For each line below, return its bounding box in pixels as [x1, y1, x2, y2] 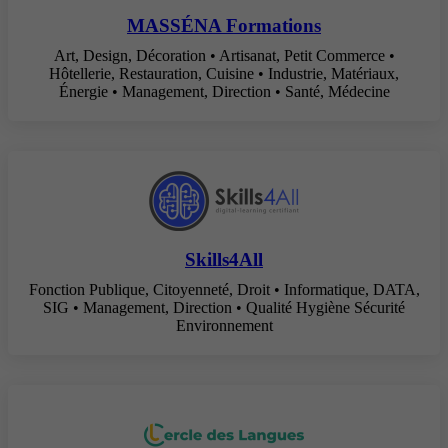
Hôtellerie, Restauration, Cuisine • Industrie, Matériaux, [49, 64, 399, 82]
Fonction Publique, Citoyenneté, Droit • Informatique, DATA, [28, 281, 420, 299]
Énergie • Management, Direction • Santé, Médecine [58, 82, 390, 100]
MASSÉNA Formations [127, 14, 321, 36]
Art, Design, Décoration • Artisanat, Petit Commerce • [53, 46, 395, 64]
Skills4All [185, 249, 263, 271]
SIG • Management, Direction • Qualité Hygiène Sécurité [43, 299, 405, 317]
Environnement [175, 317, 273, 335]
